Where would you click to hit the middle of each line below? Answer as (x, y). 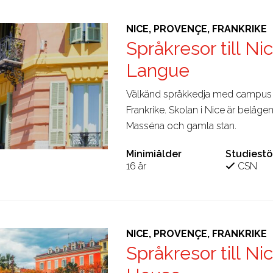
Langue (158, 70)
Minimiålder (154, 154)
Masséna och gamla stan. (181, 126)
